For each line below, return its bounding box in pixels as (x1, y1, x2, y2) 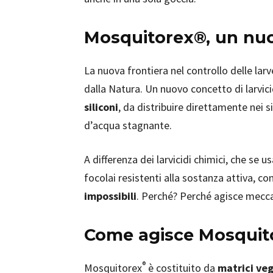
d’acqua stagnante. (84, 118, 172, 132)
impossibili (84, 189, 136, 203)
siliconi (84, 100, 118, 114)
